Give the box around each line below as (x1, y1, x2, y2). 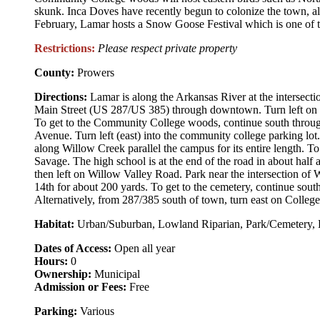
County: (34, 66, 74, 79)
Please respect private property (98, 41, 237, 54)
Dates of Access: (34, 241, 111, 254)
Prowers (74, 66, 114, 79)
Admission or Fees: (34, 280, 126, 293)
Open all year (111, 241, 175, 254)
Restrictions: (34, 41, 95, 54)
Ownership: (34, 267, 91, 280)
